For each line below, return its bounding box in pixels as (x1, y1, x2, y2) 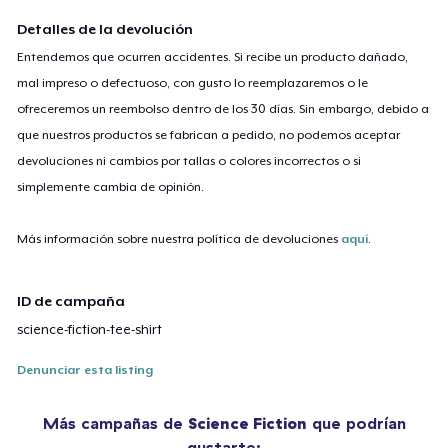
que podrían (306, 412, 406, 433)
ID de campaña (17, 292, 126, 309)
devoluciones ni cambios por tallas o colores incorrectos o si (17, 153, 362, 168)
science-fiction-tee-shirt (17, 321, 163, 337)
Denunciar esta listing (17, 362, 154, 377)
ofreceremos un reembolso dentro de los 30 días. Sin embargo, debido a (17, 101, 430, 116)
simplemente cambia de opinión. (17, 179, 205, 194)
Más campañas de (42, 412, 188, 433)
